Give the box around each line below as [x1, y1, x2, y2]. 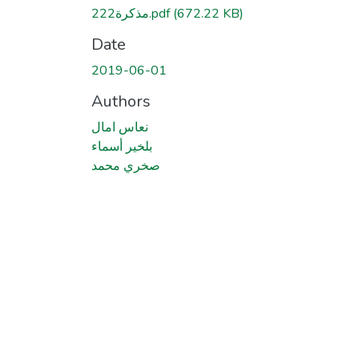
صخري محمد [91, 156, 160, 175]
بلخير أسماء [91, 137, 152, 155]
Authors [91, 90, 151, 112]
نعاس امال [91, 118, 148, 136]
